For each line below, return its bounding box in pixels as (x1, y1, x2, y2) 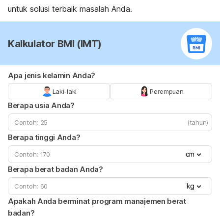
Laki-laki (52, 87, 77, 96)
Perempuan (150, 87, 184, 96)
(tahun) (187, 118, 208, 127)
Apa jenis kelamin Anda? (8, 71, 96, 81)
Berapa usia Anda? (8, 101, 75, 110)
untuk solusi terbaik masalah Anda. (8, 4, 132, 14)
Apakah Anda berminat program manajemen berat (8, 196, 186, 206)
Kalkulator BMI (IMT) (8, 38, 102, 50)
